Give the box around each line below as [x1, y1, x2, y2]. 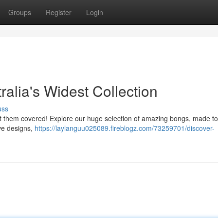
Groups [8, 7, 31, 17]
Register [46, 7, 72, 17]
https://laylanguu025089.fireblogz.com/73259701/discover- [35, 123, 215, 133]
